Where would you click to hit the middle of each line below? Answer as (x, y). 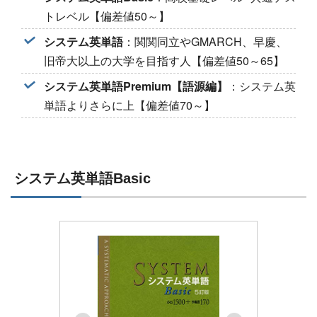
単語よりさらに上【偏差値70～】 (129, 105)
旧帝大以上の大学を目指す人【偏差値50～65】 (164, 60)
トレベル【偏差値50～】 (107, 16)
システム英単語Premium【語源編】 (136, 86)
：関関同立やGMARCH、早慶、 (205, 41)
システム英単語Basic (82, 178)
